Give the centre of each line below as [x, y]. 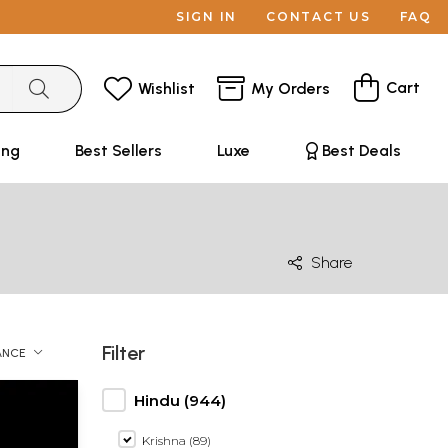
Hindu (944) [180, 400]
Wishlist [166, 88]
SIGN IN [206, 16]
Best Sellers [118, 150]
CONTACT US [318, 16]
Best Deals [361, 150]
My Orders [290, 88]
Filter [123, 353]
